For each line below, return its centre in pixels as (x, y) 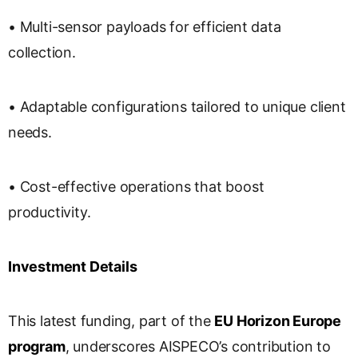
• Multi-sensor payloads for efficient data (145, 27)
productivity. (50, 213)
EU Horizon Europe (278, 321)
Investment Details (73, 267)
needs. (30, 133)
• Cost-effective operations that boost (136, 187)
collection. (42, 53)
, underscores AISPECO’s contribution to (198, 347)
